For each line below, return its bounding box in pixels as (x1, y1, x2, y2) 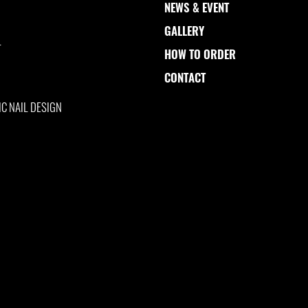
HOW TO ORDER (164, 45, 236, 63)
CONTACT (164, 69, 206, 87)
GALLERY (164, 22, 204, 40)
